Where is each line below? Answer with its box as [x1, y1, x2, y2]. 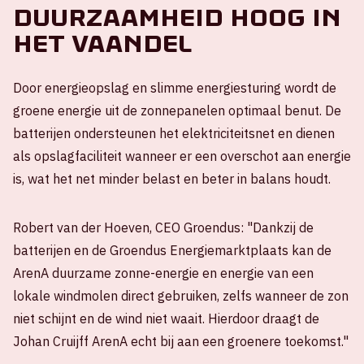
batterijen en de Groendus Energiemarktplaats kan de [13, 242, 331, 258]
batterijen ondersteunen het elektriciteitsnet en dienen [13, 125, 335, 141]
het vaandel [13, 29, 193, 58]
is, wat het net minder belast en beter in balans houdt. [13, 171, 334, 187]
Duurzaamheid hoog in [13, 3, 341, 32]
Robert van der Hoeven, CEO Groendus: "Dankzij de [13, 219, 314, 236]
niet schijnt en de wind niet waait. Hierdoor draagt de [13, 310, 319, 327]
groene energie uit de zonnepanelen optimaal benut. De [13, 102, 341, 119]
